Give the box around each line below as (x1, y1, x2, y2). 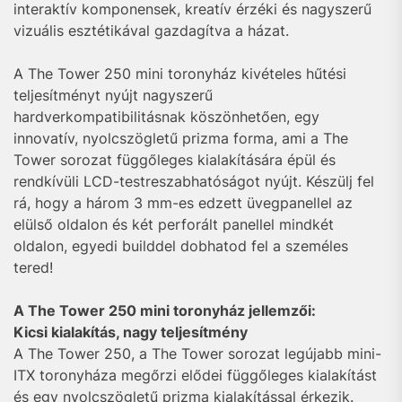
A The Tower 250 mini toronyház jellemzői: (13, 301, 316, 319)
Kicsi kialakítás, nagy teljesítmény (13, 323, 248, 341)
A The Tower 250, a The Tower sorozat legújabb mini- (13, 345, 381, 363)
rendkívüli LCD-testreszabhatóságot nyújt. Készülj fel (13, 172, 374, 190)
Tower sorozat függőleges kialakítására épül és (13, 151, 336, 169)
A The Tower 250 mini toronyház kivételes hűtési (13, 65, 346, 83)
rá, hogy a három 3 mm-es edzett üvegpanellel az (13, 194, 353, 212)
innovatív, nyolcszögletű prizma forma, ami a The (13, 129, 348, 147)
